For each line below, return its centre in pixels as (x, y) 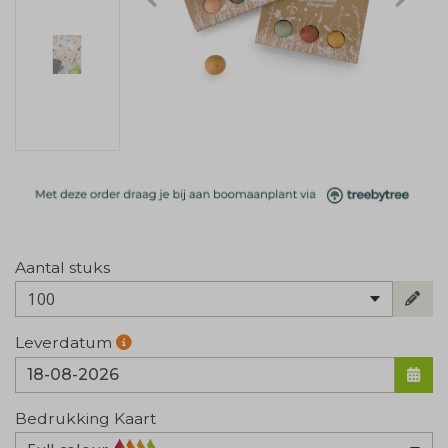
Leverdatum (65, 343)
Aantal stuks (62, 267)
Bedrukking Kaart (85, 418)
